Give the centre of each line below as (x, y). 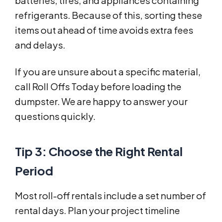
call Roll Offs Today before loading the (98, 87)
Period (34, 171)
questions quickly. (55, 116)
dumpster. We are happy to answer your (101, 102)
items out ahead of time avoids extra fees (104, 30)
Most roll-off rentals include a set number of (111, 196)
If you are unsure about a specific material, (108, 72)
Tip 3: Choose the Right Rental (99, 151)
